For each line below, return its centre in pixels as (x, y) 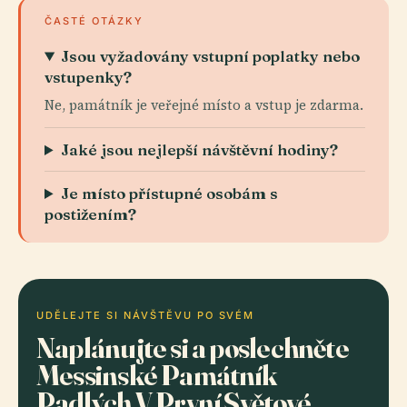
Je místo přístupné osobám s (170, 193)
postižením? (90, 214)
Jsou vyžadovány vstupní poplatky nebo (211, 56)
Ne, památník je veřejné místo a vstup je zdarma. (204, 105)
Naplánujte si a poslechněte (193, 347)
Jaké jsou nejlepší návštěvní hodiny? (200, 149)
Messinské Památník (156, 375)
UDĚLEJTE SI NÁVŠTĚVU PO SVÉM (146, 315)
